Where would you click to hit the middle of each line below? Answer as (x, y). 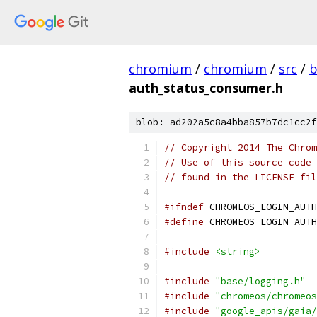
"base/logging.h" (260, 281)
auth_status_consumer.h (206, 88)
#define (184, 222)
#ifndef (184, 207)
